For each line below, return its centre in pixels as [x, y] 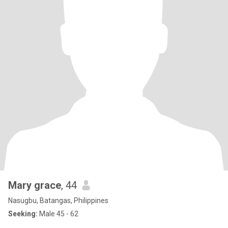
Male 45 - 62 [58, 214]
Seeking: [23, 214]
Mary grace [35, 185]
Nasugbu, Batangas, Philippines [58, 201]
